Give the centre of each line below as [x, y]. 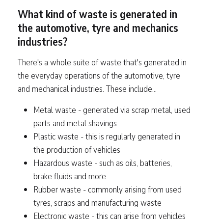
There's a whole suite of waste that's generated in [102, 62]
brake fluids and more [70, 176]
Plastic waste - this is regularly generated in [107, 136]
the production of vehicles [77, 149]
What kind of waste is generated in [97, 14]
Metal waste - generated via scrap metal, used [112, 110]
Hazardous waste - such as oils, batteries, [103, 163]
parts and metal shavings [75, 123]
